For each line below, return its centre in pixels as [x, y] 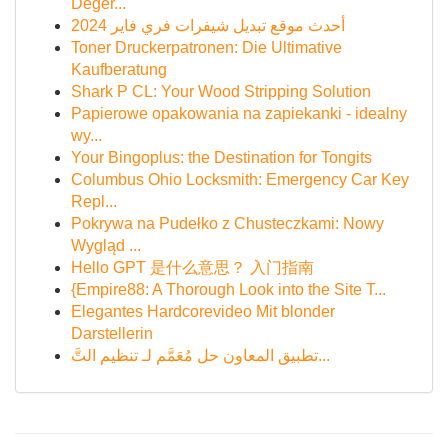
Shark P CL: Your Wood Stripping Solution [221, 91]
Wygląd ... [106, 245]
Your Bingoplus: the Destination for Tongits [221, 157]
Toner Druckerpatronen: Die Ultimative [206, 47]
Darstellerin [112, 333]
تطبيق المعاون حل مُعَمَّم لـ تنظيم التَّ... [324, 355]
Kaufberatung [119, 69]
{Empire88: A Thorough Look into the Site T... [228, 289]
